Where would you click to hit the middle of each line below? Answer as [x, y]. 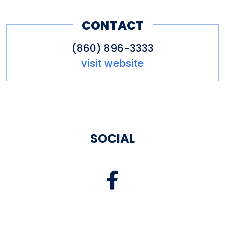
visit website [113, 64]
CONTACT [113, 25]
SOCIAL [113, 139]
